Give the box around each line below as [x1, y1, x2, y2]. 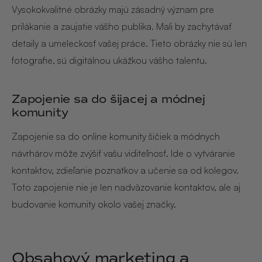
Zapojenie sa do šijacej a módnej [12, 92, 205, 106]
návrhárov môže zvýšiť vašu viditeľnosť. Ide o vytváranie [12, 147, 235, 160]
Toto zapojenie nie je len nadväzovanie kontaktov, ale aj [12, 181, 240, 194]
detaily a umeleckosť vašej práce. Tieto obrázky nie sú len [12, 37, 247, 50]
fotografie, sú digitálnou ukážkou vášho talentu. [12, 54, 207, 67]
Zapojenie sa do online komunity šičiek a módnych [12, 130, 220, 143]
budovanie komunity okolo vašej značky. [12, 198, 176, 211]
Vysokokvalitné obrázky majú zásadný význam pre [12, 4, 214, 16]
